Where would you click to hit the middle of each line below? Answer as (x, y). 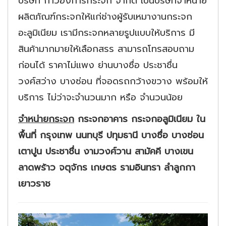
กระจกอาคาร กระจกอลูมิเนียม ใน (140, 119)
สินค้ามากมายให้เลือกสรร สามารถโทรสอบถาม (106, 49)
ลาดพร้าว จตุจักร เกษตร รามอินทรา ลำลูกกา (107, 167)
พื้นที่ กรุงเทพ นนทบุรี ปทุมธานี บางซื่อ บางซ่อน (111, 135)
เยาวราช (34, 183)
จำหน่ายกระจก (46, 119)
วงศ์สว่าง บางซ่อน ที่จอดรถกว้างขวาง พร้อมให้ (113, 81)
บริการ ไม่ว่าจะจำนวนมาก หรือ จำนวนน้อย (100, 97)
